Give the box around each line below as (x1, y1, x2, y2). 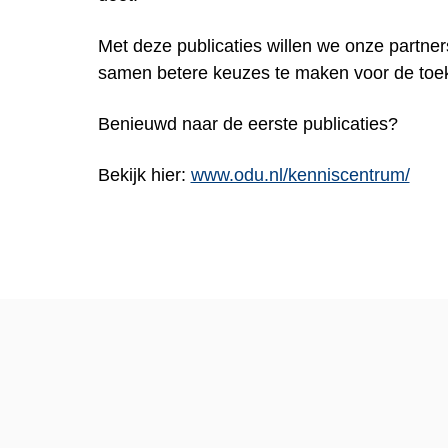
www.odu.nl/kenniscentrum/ (190, 164, 410, 185)
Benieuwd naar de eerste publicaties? (97, 113, 398, 134)
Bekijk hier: (97, 164, 191, 185)
